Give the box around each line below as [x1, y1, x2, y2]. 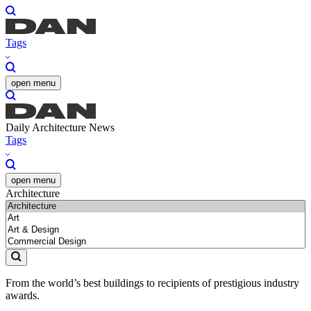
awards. [6, 289, 40, 301]
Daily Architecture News [6, 121, 115, 134]
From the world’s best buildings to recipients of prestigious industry [6, 276, 299, 289]
